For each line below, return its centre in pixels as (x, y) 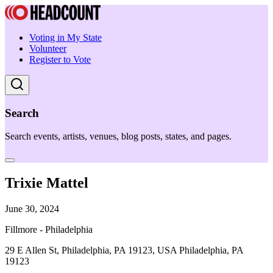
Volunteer (48, 48)
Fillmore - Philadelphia (49, 230)
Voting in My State (66, 37)
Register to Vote (60, 59)
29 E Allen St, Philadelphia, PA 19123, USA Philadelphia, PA (124, 250)
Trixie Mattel (47, 183)
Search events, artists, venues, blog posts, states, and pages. (118, 136)
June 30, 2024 (32, 209)
